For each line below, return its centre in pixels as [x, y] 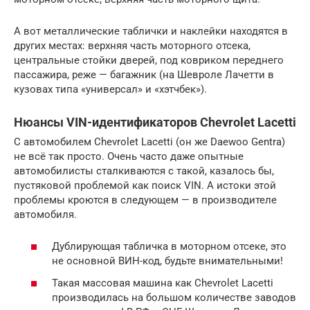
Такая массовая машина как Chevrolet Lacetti [163, 283]
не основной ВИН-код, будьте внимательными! [167, 261]
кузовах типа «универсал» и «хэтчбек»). [110, 89]
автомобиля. [45, 214]
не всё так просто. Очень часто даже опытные [129, 156]
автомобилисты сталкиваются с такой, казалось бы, [144, 171]
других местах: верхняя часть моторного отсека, [132, 45]
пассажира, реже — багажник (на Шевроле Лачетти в [144, 74]
